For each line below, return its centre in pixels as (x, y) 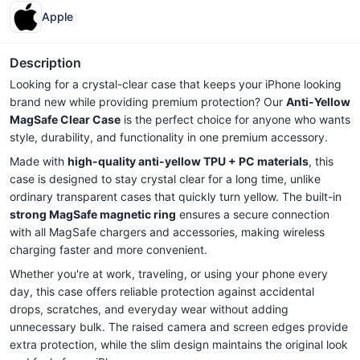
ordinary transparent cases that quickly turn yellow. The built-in (176, 196)
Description (45, 63)
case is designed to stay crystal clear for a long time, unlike (165, 179)
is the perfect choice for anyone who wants (235, 119)
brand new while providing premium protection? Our (148, 102)
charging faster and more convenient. (108, 250)
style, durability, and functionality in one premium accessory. (169, 137)
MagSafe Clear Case (65, 119)
